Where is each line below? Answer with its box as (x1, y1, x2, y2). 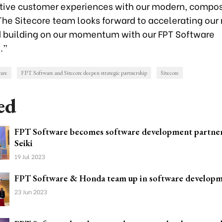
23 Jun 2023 (14, 187, 47, 196)
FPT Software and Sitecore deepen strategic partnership (21, 69, 147, 77)
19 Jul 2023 (14, 152, 45, 161)
